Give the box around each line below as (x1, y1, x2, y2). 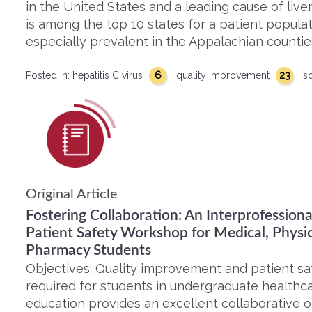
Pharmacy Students (26, 243, 151, 258)
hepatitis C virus (72, 70, 146, 81)
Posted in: (26, 70, 72, 81)
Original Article (26, 187, 118, 201)
